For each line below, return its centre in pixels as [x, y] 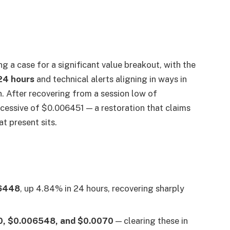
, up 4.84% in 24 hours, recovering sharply [102, 188]
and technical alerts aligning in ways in [111, 79]
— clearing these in [151, 221]
